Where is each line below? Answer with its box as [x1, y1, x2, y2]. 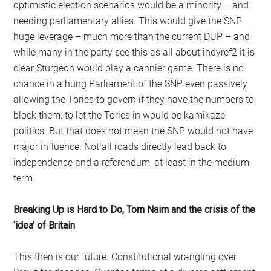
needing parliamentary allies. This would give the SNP [13, 15, 243, 27]
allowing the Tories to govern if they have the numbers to [13, 93, 255, 105]
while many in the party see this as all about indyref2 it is [13, 46, 255, 58]
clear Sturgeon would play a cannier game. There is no [13, 62, 244, 74]
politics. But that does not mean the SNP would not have [13, 125, 253, 137]
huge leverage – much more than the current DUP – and [13, 30, 250, 42]
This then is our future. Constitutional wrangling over [13, 250, 237, 263]
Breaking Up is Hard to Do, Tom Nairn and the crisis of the [13, 203, 256, 215]
